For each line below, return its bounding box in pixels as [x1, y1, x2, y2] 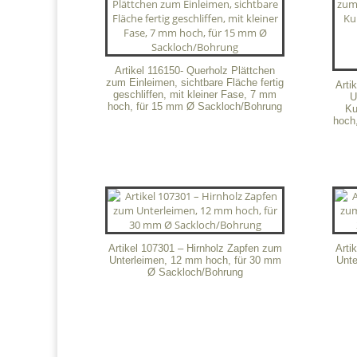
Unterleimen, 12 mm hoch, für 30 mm [108, 253, 281, 266]
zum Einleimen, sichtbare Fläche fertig [106, 76, 284, 89]
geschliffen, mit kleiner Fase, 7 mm [113, 88, 277, 101]
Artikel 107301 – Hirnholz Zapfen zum [108, 241, 282, 254]
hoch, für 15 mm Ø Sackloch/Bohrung [108, 100, 283, 113]
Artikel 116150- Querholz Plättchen [115, 65, 276, 77]
